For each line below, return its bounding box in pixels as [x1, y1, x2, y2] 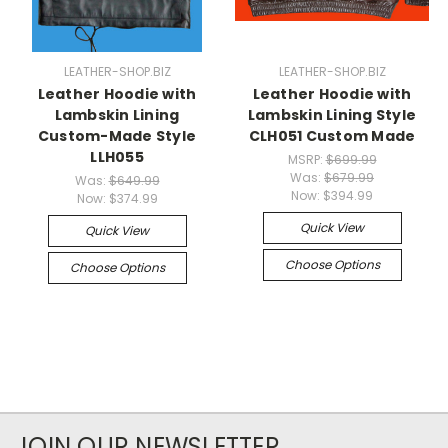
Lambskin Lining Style [247, 104, 417, 125]
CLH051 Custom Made [248, 125, 416, 146]
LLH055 [90, 146, 144, 167]
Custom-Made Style [37, 125, 197, 146]
